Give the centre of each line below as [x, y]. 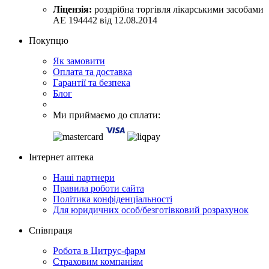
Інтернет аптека [61, 157]
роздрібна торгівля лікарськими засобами [178, 9]
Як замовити [79, 61]
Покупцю [49, 40]
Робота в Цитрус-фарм [99, 250]
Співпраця [50, 230]
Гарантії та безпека [92, 82]
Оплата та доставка [92, 71]
